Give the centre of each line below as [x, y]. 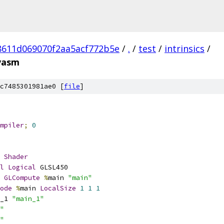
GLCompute [22, 178]
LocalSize [58, 188]
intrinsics [184, 48]
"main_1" [28, 199]
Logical [22, 167]
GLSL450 [52, 167]
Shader [16, 157]
